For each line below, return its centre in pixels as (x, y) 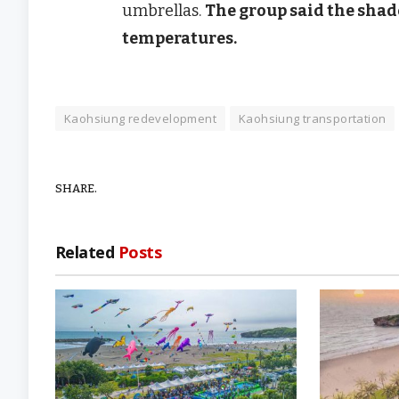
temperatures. (179, 38)
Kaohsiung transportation (312, 119)
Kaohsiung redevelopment (140, 119)
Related (87, 252)
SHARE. (76, 188)
